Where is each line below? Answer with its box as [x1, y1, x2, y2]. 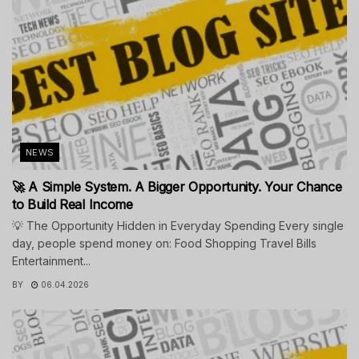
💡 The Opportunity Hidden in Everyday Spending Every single [12, 218, 344, 232]
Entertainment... [12, 253, 91, 268]
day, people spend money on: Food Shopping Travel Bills [12, 236, 317, 250]
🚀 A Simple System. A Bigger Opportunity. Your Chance [12, 178, 342, 195]
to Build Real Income [12, 196, 133, 212]
